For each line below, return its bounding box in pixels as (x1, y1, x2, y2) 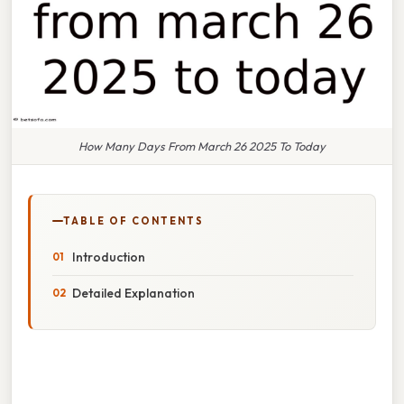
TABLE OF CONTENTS (63, 214, 204, 227)
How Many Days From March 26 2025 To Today (78, 138, 326, 153)
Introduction (72, 248, 145, 265)
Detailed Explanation (72, 284, 195, 301)
